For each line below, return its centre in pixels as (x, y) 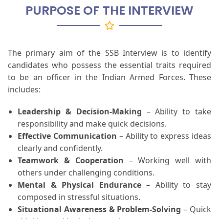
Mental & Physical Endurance (79, 185)
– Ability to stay (176, 185)
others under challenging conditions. (86, 173)
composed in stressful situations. (79, 197)
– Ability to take (176, 112)
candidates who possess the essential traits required (109, 65)
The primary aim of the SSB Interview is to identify (109, 53)
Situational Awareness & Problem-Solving (99, 209)
